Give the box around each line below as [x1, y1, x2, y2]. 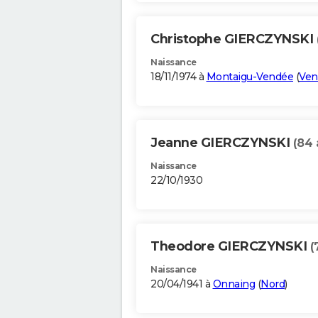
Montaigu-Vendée [206, 70, 293, 84]
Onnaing [212, 278, 255, 291]
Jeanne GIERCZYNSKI [150, 135, 293, 151]
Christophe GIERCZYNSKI [150, 31, 317, 48]
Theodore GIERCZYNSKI [150, 238, 310, 255]
